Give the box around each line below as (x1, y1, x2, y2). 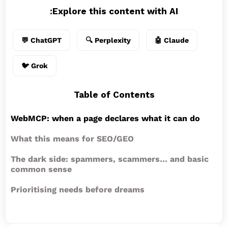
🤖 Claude (155, 36, 189, 44)
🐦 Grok (21, 62, 48, 70)
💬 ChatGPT (21, 36, 62, 44)
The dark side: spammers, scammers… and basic (11, 154, 209, 164)
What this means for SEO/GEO (11, 134, 134, 144)
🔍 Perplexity (85, 36, 131, 44)
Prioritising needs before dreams (11, 185, 145, 194)
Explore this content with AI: (52, 6, 178, 16)
